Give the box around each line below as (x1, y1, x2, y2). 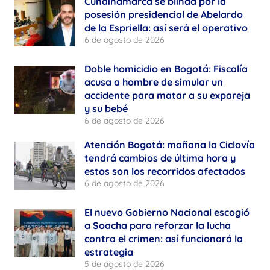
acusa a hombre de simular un (84, 75, 223, 88)
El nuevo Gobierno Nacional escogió (84, 206, 250, 218)
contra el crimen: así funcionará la (84, 232, 243, 245)
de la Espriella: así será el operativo (84, 21, 248, 34)
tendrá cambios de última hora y (84, 151, 236, 164)
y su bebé (84, 102, 128, 115)
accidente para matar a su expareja (84, 89, 250, 101)
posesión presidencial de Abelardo (84, 8, 243, 20)
